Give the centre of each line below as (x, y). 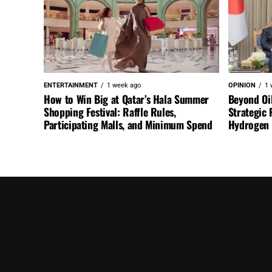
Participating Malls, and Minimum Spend (128, 124)
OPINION (242, 85)
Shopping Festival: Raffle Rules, (110, 111)
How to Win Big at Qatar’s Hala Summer (126, 99)
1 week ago (124, 85)
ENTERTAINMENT (71, 85)
